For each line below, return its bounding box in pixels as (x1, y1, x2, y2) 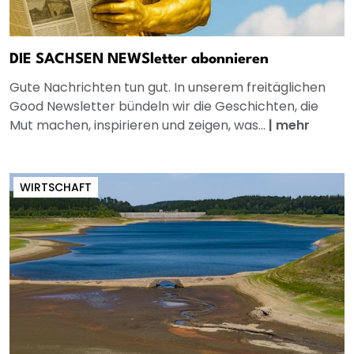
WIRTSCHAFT (20, 179, 92, 196)
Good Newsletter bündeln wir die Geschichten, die (9, 97, 318, 116)
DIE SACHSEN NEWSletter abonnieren (9, 52, 269, 67)
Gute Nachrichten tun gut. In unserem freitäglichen (9, 78, 326, 97)
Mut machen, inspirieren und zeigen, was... (9, 116, 269, 135)
